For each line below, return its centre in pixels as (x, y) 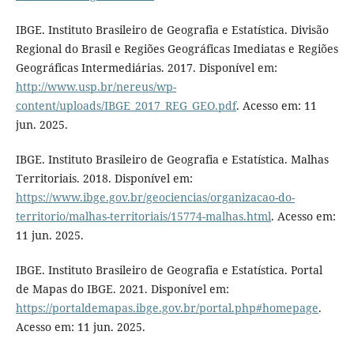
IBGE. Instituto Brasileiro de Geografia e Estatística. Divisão (172, 29)
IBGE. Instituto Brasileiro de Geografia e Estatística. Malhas (172, 159)
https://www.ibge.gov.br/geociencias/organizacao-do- (155, 197)
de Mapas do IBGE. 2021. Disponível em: (122, 288)
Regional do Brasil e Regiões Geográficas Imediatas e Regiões (177, 48)
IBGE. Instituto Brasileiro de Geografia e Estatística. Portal (169, 269)
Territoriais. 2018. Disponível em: (104, 178)
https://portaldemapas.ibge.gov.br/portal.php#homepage (167, 307)
